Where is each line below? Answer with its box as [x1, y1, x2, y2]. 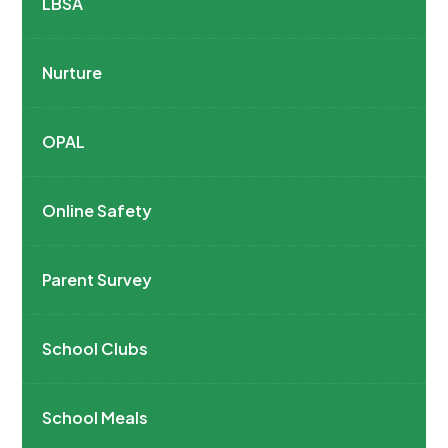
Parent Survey [42, 269, 153, 290]
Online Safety [42, 200, 153, 221]
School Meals [42, 407, 149, 428]
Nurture [42, 62, 103, 83]
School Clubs [42, 338, 149, 359]
